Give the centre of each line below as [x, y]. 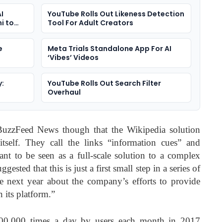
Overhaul [64, 92]
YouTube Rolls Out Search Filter [104, 83]
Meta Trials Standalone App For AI [109, 48]
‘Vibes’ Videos [73, 57]
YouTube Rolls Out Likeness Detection [116, 14]
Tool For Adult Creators [90, 23]
